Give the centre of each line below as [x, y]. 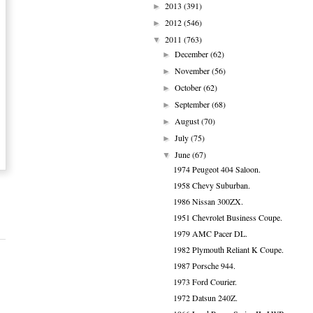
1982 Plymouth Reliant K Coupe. [228, 249]
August [188, 121]
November [194, 71]
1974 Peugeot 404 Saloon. [217, 169]
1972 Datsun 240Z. [205, 298]
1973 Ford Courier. [205, 282]
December [193, 54]
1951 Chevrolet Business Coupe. [227, 217]
